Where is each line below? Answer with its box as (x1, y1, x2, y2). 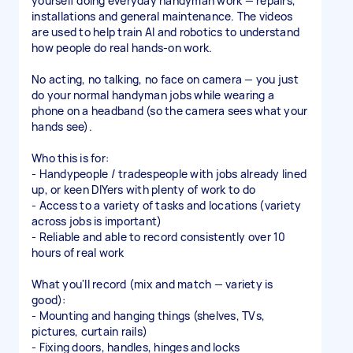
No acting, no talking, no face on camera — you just (32, 72, 299, 87)
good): (32, 292, 66, 307)
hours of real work (32, 245, 124, 260)
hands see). (32, 119, 92, 134)
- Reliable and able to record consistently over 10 (32, 229, 286, 244)
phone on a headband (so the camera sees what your (32, 103, 308, 118)
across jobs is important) (32, 214, 162, 229)
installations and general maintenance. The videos (32, 9, 293, 24)
